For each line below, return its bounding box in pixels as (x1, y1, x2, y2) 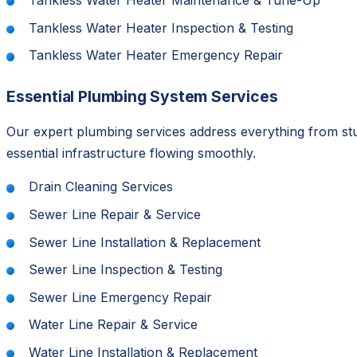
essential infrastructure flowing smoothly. (6, 145, 256, 162)
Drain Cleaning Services (29, 178, 173, 195)
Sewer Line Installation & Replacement (29, 233, 261, 250)
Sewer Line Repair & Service (29, 206, 201, 222)
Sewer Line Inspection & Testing (29, 261, 222, 278)
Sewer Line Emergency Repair (29, 288, 212, 305)
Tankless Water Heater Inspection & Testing (29, 19, 293, 36)
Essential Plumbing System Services (6, 87, 278, 107)
